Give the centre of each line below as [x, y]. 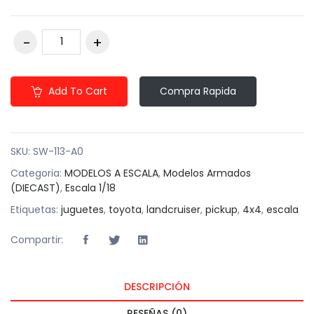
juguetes [82, 209]
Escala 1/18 [90, 187]
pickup [221, 209]
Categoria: [37, 173]
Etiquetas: [36, 209]
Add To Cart [76, 91]
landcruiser [173, 209]
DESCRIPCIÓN [157, 286]
